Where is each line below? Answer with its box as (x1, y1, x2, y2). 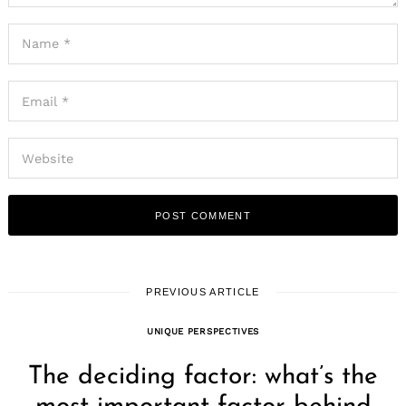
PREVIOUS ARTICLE (146, 285, 260, 297)
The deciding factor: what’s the (28, 363, 378, 390)
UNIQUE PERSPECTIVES (146, 325, 260, 336)
